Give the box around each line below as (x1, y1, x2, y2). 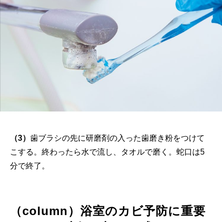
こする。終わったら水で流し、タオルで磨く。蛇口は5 (10, 148, 205, 157)
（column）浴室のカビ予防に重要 (10, 204, 206, 218)
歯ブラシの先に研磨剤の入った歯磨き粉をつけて (30, 134, 205, 143)
